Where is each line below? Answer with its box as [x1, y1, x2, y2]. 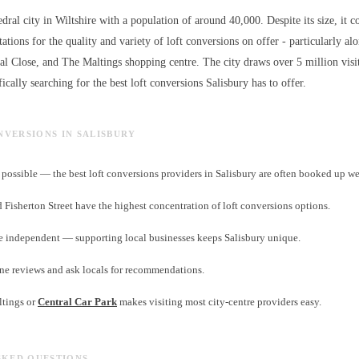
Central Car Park [38, 296, 117, 309]
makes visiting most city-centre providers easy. [117, 296, 321, 309]
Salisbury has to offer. [203, 77, 306, 90]
